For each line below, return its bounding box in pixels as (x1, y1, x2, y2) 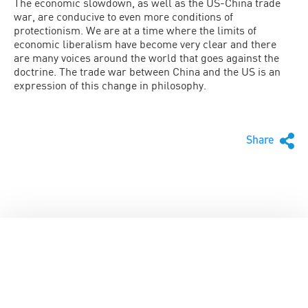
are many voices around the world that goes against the (14, 51, 279, 64)
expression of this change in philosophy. (14, 78, 206, 91)
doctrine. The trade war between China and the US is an (14, 65, 280, 78)
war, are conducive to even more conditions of (14, 10, 233, 23)
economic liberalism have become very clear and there (14, 37, 276, 50)
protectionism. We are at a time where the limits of (14, 23, 256, 36)
